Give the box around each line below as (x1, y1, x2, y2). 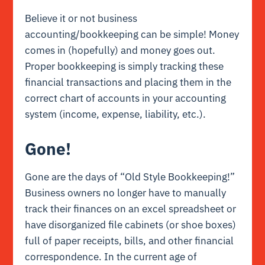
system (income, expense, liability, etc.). (25, 107, 206, 121)
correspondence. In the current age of (25, 250, 198, 264)
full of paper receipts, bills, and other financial (25, 234, 234, 248)
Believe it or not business (25, 11, 138, 25)
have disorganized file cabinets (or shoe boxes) (25, 218, 237, 232)
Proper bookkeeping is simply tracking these (25, 59, 224, 73)
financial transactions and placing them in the (25, 75, 232, 89)
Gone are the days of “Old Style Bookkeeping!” (25, 170, 235, 184)
